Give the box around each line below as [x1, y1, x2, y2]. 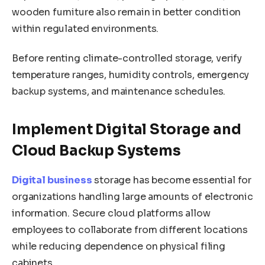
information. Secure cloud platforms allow [12, 207, 211, 220]
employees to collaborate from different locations [12, 224, 248, 237]
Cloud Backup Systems [12, 142, 181, 160]
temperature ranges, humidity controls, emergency [12, 68, 250, 81]
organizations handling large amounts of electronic [12, 190, 253, 203]
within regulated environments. [12, 22, 159, 35]
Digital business [12, 174, 92, 187]
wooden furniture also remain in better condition [12, 6, 241, 19]
